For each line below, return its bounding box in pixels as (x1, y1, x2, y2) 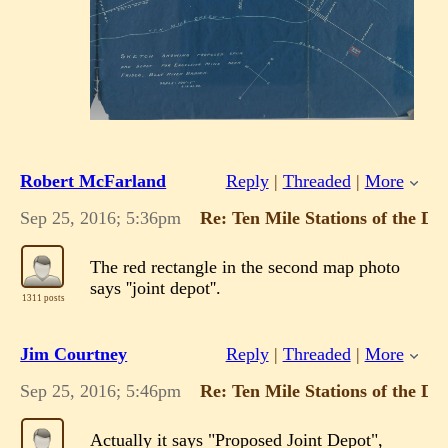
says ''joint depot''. (90, 277, 222, 298)
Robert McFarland (20, 170, 167, 191)
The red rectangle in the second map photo (90, 256, 401, 277)
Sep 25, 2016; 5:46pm (20, 381, 182, 402)
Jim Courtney (20, 344, 128, 365)
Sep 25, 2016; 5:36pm (20, 207, 182, 228)
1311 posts (21, 292, 65, 303)
